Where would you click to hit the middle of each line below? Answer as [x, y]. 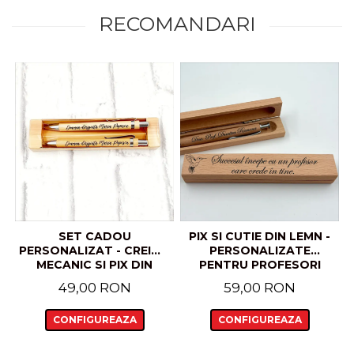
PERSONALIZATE [260, 250]
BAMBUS [94, 279]
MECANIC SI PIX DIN [94, 265]
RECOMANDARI [177, 24]
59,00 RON [260, 288]
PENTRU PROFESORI [260, 265]
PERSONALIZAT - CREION [94, 250]
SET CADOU [94, 236]
